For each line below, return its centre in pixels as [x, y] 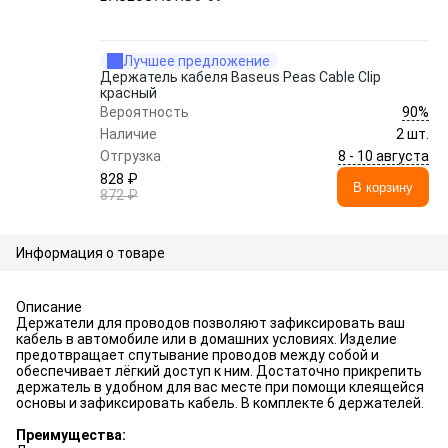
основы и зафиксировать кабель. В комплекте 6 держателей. [220, 403]
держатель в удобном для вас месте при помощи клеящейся [220, 387]
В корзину [383, 187]
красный [128, 93]
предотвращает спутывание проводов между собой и [197, 355]
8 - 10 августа [383, 155]
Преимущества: [71, 435]
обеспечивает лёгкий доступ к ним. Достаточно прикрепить [219, 371]
